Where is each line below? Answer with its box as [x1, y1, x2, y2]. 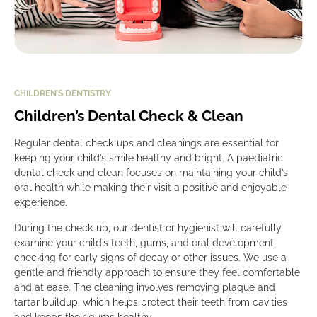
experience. [14, 196, 67, 208]
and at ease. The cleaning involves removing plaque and [14, 281, 275, 293]
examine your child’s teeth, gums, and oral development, [14, 236, 276, 248]
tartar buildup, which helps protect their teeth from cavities [14, 296, 287, 308]
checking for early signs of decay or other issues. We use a [14, 251, 287, 263]
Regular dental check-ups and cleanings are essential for [14, 137, 279, 149]
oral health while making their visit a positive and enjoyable [14, 181, 287, 193]
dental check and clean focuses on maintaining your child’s [14, 166, 288, 178]
